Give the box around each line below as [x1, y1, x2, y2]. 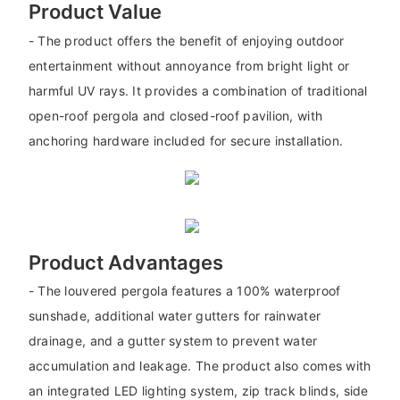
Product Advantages [28, 250, 223, 274]
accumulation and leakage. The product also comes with [28, 358, 371, 374]
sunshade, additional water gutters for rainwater [28, 308, 321, 324]
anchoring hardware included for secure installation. [28, 132, 344, 148]
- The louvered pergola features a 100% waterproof [28, 283, 341, 299]
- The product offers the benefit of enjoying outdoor [28, 32, 345, 48]
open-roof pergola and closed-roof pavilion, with [28, 107, 323, 123]
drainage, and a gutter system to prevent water [28, 333, 318, 349]
